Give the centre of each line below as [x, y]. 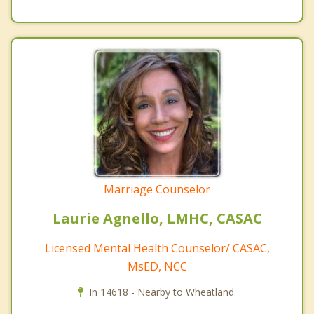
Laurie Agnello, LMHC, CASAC [157, 219]
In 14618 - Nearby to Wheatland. [163, 292]
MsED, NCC [157, 267]
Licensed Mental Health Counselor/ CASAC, [157, 248]
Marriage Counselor [157, 190]
